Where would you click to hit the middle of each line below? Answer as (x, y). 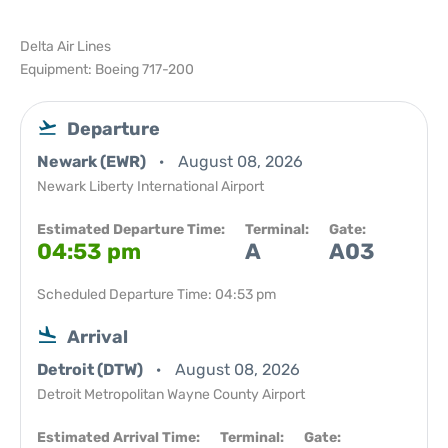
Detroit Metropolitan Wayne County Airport (171, 394)
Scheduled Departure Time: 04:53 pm (156, 294)
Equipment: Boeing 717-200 (107, 69)
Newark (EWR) (93, 161)
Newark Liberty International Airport (150, 186)
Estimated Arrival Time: (118, 437)
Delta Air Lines (65, 46)
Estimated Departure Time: (131, 229)
